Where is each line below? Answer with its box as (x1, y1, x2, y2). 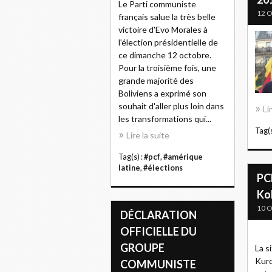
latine (118, 163, 140, 172)
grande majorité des (118, 75, 194, 86)
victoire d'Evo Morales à (118, 24, 208, 35)
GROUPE (120, 241, 165, 254)
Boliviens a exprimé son (118, 88, 206, 98)
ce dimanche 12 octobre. (118, 50, 211, 60)
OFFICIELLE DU (120, 225, 197, 238)
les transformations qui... (118, 114, 211, 124)
